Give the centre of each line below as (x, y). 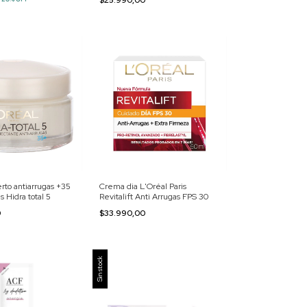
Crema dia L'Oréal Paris (143, 186)
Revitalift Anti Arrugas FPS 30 (153, 196)
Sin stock (99, 269)
